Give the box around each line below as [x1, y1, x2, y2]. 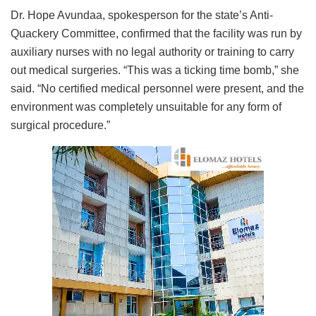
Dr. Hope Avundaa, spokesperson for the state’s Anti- [11, 8, 273, 21]
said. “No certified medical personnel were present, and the [11, 82, 304, 95]
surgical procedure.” [11, 119, 110, 131]
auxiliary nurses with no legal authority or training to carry [11, 45, 294, 58]
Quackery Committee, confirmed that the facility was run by [11, 27, 302, 39]
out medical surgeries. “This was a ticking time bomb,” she [11, 63, 299, 76]
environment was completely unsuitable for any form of [11, 100, 281, 113]
